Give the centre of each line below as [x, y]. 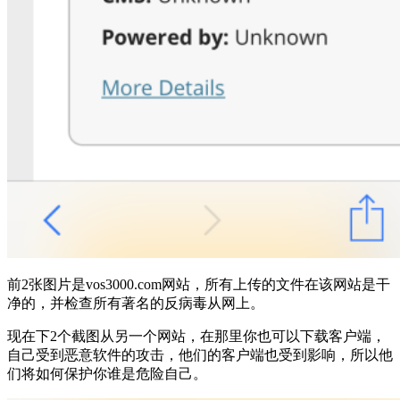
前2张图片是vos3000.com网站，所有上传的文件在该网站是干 [199, 284]
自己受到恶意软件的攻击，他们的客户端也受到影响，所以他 [200, 354]
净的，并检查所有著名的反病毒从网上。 [136, 303]
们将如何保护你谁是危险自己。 [107, 373]
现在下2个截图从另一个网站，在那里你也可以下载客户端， [196, 336]
